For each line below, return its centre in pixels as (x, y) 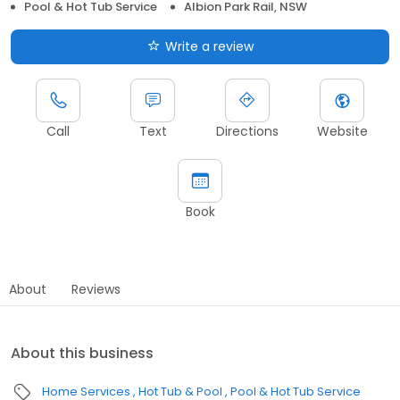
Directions (247, 131)
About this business (82, 353)
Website (342, 131)
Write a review (209, 46)
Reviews (96, 289)
